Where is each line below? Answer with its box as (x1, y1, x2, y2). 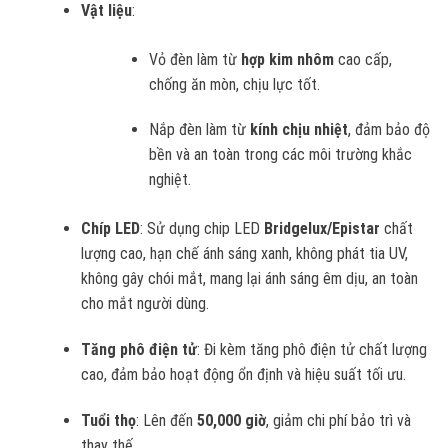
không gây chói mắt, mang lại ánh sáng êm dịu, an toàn (80, 269, 418, 289)
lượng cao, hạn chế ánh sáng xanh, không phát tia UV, (80, 244, 408, 264)
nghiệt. (149, 170, 192, 190)
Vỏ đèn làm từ (149, 49, 242, 69)
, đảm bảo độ (348, 120, 431, 140)
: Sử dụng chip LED (139, 219, 264, 239)
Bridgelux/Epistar (263, 219, 380, 239)
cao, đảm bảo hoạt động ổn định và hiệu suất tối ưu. (80, 365, 406, 385)
